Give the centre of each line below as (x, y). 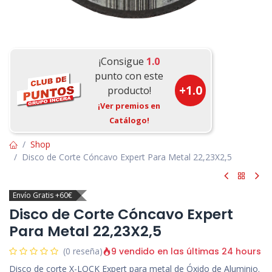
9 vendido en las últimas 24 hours (186, 251)
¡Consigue (122, 61)
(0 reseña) (83, 251)
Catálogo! (129, 120)
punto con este (129, 76)
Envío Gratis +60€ (42, 195)
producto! (129, 90)
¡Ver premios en (129, 106)
